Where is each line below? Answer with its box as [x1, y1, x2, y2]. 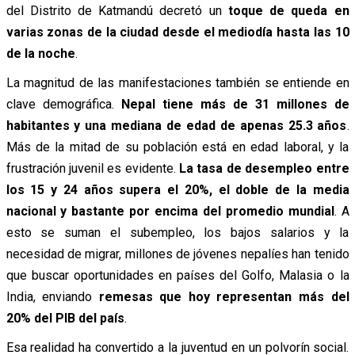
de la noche [6, 46, 75, 62]
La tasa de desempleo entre [179, 161, 349, 177]
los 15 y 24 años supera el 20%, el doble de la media [6, 182, 349, 198]
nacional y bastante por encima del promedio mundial [6, 204, 334, 219]
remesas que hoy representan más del [98, 289, 349, 305]
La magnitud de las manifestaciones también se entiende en [6, 75, 349, 91]
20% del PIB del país [6, 311, 124, 326]
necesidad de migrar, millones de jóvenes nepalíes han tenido [6, 246, 349, 262]
